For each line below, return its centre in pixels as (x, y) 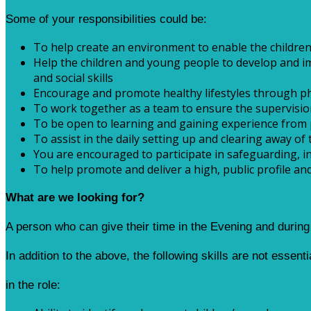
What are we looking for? (75, 197)
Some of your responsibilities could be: (106, 19)
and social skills (73, 77)
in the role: (33, 285)
